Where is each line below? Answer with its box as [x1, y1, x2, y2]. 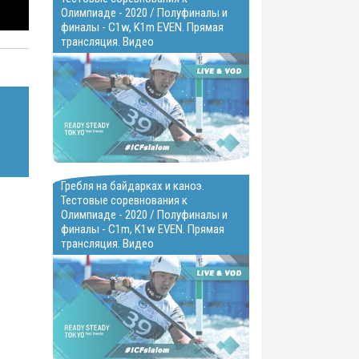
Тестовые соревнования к [61, 193, 188, 208]
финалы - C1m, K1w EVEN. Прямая [61, 222, 224, 237]
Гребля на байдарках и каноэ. [61, 179, 204, 194]
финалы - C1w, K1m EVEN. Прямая [61, 19, 224, 34]
